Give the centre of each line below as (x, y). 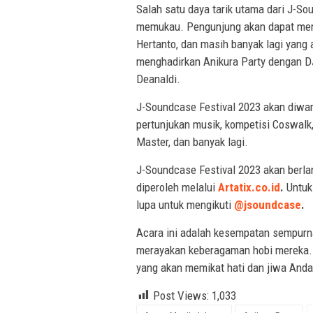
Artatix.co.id (249, 187)
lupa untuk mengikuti (185, 204)
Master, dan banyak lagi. (192, 141)
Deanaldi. (158, 79)
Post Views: (181, 295)
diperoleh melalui (177, 187)
